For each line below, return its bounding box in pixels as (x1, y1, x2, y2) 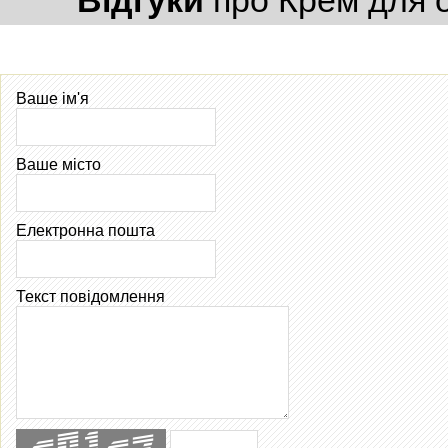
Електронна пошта (16, 221, 155, 239)
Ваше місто (16, 155, 101, 173)
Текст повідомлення (16, 287, 165, 305)
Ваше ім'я (16, 89, 89, 107)
